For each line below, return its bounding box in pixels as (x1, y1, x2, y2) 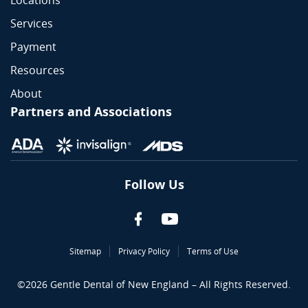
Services (10, 16, 53, 32)
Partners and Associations (10, 103, 172, 120)
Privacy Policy (118, 245, 170, 258)
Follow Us (124, 176, 184, 193)
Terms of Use (187, 245, 239, 258)
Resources (10, 63, 65, 78)
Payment (10, 39, 56, 55)
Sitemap (69, 245, 101, 258)
